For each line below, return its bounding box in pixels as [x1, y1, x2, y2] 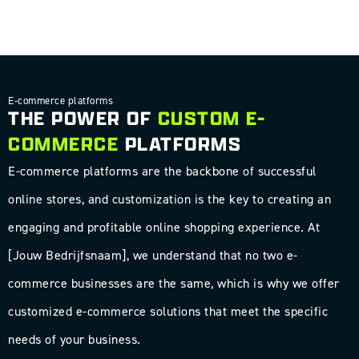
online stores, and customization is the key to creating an [8, 190, 331, 208]
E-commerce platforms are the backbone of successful [8, 162, 317, 179]
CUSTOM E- [157, 105, 265, 131]
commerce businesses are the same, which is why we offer [8, 274, 340, 292]
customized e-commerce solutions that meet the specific [8, 302, 328, 320]
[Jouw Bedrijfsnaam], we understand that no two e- [8, 246, 298, 264]
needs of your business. [8, 330, 141, 348]
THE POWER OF [8, 105, 158, 131]
